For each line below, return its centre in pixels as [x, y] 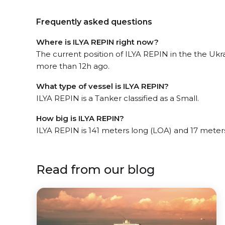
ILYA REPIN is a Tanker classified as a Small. [118, 98]
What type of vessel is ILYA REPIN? [102, 86]
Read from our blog [96, 169]
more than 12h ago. [73, 66]
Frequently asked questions [94, 22]
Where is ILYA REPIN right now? [97, 42]
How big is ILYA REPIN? [80, 118]
